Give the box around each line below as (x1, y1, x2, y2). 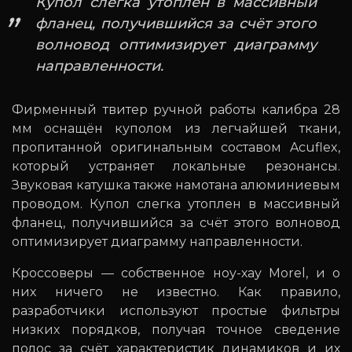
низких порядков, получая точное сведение (12, 322, 340, 338)
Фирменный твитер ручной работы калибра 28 (12, 102, 340, 118)
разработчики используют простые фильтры (12, 303, 340, 319)
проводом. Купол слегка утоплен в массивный (12, 196, 340, 212)
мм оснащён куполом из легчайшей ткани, (12, 121, 340, 137)
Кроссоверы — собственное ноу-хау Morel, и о (12, 266, 340, 281)
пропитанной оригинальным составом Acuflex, (12, 140, 340, 156)
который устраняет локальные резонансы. (12, 159, 340, 174)
